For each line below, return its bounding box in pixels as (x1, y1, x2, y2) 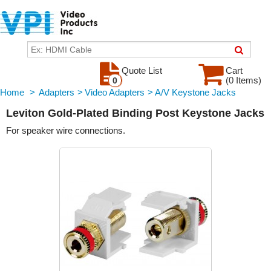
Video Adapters (85, 87, 145, 97)
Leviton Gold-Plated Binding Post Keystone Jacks (6, 107, 264, 119)
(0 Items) (226, 75, 261, 85)
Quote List (122, 65, 162, 76)
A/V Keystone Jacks (155, 87, 236, 97)
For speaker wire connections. (6, 125, 125, 135)
